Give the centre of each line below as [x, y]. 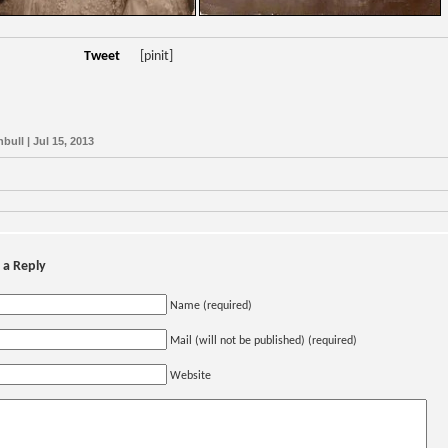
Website [190, 376]
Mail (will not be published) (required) [263, 341]
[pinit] [156, 57]
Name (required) [211, 306]
